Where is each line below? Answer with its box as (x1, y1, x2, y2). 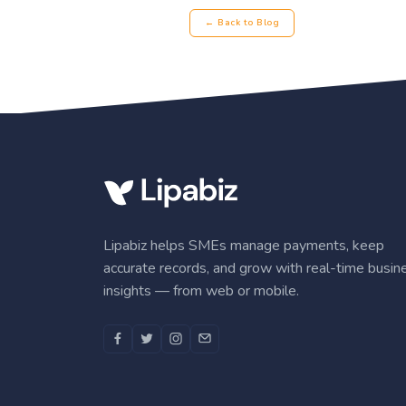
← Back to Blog (205, 16, 279, 29)
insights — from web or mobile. (103, 280, 299, 301)
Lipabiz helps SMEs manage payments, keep (103, 235, 384, 256)
